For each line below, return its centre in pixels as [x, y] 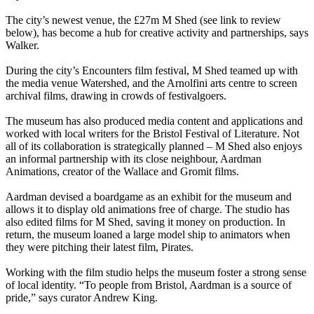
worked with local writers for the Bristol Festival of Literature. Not [152, 134]
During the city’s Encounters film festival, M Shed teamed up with [152, 71]
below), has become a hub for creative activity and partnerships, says [157, 33]
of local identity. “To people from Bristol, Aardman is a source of [149, 285]
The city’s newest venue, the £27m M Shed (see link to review [143, 20]
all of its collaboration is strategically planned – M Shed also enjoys [154, 146]
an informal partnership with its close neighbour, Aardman [134, 159]
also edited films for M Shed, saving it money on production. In [145, 222]
